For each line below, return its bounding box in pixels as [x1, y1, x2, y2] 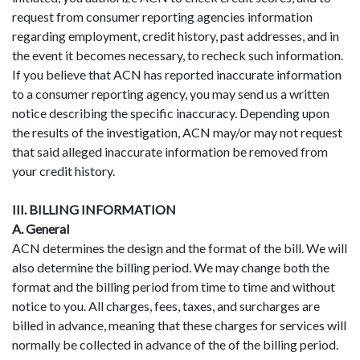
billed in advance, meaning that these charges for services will [12, 317, 346, 333]
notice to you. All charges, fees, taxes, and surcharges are [12, 297, 320, 313]
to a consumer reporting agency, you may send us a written [12, 85, 329, 101]
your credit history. [12, 162, 115, 178]
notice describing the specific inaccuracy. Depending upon [12, 104, 329, 121]
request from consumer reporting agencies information [12, 8, 313, 24]
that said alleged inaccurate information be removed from [12, 143, 328, 159]
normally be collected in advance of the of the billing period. [12, 336, 338, 352]
